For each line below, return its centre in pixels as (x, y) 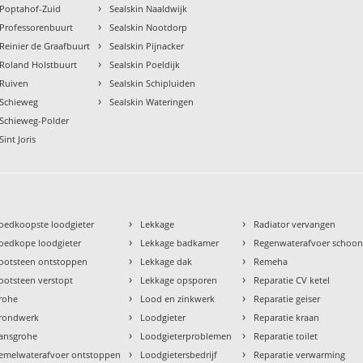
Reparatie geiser (287, 298)
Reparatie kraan (287, 317)
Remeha (271, 261)
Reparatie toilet (286, 335)
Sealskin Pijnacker (147, 45)
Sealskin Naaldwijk (149, 8)
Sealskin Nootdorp (149, 27)
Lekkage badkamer (180, 242)
